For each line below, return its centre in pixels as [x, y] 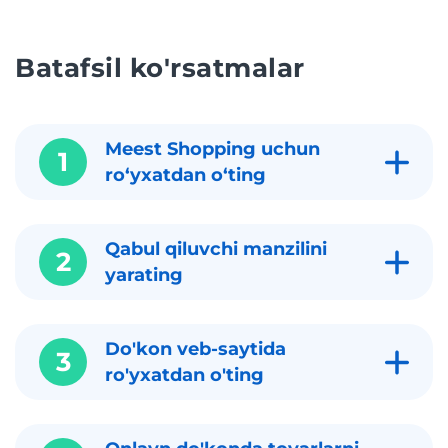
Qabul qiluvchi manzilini [216, 249]
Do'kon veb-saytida [195, 349]
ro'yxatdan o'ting [187, 375]
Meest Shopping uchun [212, 149]
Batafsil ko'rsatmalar [160, 68]
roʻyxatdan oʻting [185, 175]
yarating [144, 275]
